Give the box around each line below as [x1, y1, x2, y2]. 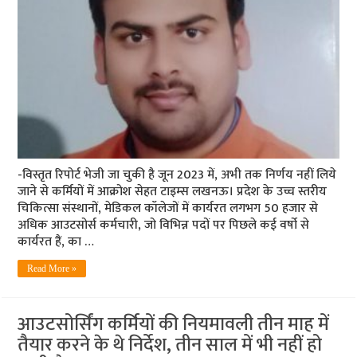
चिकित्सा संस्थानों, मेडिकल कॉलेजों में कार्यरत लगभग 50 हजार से [18, 198, 319, 220]
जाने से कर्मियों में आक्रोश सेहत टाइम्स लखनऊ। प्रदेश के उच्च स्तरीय [18, 181, 328, 203]
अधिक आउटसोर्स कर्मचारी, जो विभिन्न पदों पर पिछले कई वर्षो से [18, 214, 310, 237]
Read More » [27, 263, 77, 275]
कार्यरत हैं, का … [18, 231, 95, 253]
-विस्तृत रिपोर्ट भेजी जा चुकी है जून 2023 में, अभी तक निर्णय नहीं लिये [18, 164, 337, 186]
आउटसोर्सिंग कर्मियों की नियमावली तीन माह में [18, 308, 330, 341]
